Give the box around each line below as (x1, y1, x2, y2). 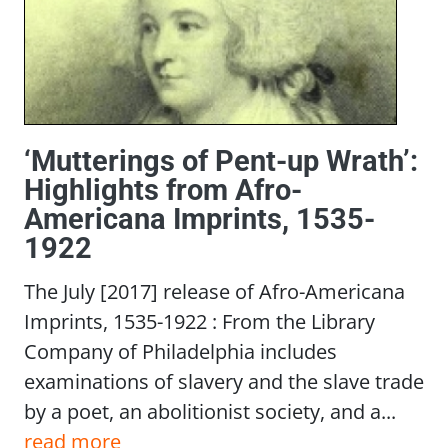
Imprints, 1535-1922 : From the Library (24, 307, 375, 336)
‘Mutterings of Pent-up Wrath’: (24, 144, 418, 179)
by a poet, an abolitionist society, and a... (24, 397, 396, 426)
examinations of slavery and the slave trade (24, 367, 424, 396)
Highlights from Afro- (24, 173, 302, 208)
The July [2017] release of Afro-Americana (24, 277, 405, 306)
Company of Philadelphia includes (24, 337, 337, 366)
